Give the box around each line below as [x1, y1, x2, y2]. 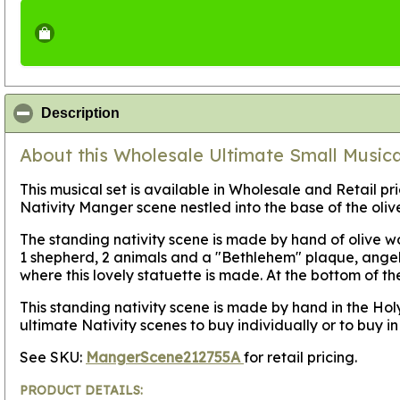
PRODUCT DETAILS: [20, 382, 143, 398]
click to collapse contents [120, 104, 293, 122]
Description [41, 104, 120, 121]
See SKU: [20, 348, 86, 366]
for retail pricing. [244, 348, 357, 366]
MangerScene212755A [86, 348, 244, 366]
